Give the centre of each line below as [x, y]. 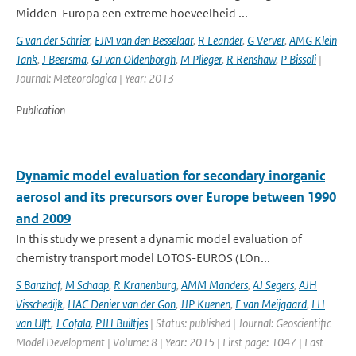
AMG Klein [313, 40]
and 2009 [43, 219]
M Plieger [201, 59]
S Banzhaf [38, 285]
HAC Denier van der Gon [122, 304]
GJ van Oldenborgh [133, 59]
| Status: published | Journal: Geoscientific [239, 323]
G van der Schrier [53, 40]
